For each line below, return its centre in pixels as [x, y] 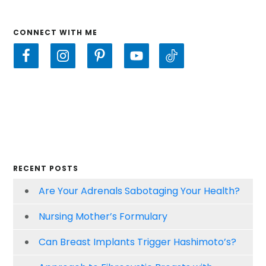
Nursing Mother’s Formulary [103, 217]
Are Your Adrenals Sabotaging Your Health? [140, 191]
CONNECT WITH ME [56, 33]
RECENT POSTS [46, 169]
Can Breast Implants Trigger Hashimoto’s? [138, 242]
